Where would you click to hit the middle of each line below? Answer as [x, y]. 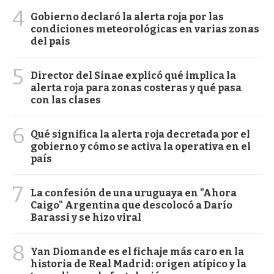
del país [50, 41]
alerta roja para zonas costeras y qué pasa [136, 87]
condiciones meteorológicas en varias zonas [145, 29]
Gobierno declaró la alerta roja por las [127, 17]
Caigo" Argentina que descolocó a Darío [131, 205]
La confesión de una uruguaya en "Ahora [134, 193]
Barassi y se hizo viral [86, 217]
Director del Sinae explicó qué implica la [133, 75]
